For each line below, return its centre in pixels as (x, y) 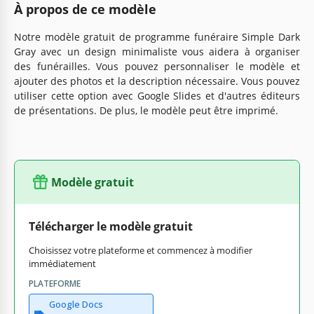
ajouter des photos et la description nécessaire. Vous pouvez (157, 81)
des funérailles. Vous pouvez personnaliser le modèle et (157, 66)
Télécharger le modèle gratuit (111, 226)
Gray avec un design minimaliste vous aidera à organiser (157, 51)
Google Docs (76, 304)
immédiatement (62, 263)
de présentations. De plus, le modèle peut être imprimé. (146, 110)
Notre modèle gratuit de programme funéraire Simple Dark (157, 36)
